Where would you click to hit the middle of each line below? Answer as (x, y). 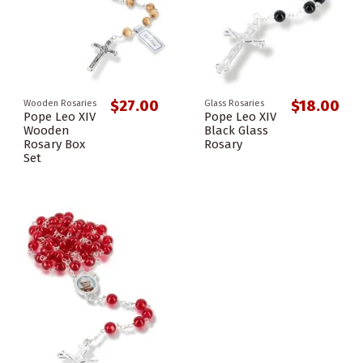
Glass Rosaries (234, 103)
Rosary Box (54, 145)
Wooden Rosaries (60, 103)
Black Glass (236, 131)
